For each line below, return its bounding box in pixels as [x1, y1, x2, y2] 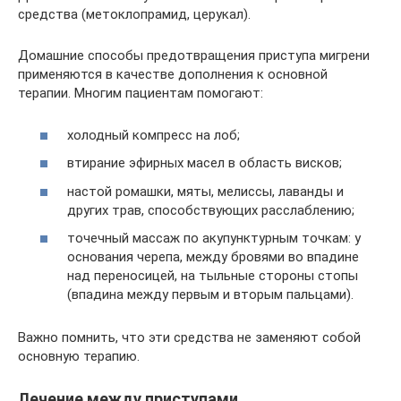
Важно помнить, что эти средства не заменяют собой [18, 329, 361, 346]
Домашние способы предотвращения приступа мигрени [18, 47, 370, 64]
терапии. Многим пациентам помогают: [18, 85, 263, 101]
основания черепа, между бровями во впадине [67, 249, 359, 265]
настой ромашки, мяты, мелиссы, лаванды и [67, 183, 344, 200]
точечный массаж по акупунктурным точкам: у [67, 230, 361, 246]
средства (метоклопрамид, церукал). [18, 6, 251, 22]
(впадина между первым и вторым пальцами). [67, 286, 354, 303]
